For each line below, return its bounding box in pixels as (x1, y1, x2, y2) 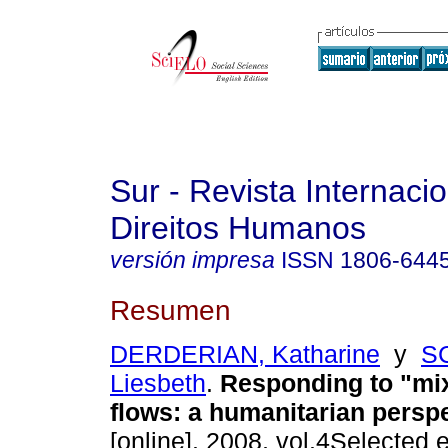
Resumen (110, 293, 231, 326)
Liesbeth (110, 369, 206, 398)
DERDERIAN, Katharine (110, 340, 380, 369)
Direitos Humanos (110, 210, 366, 246)
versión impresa (110, 247, 275, 273)
